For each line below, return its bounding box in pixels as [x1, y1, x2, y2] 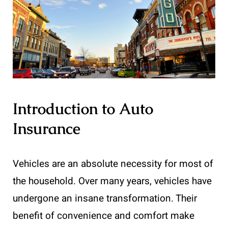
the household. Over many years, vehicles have [13, 174, 212, 188]
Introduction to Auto [13, 98, 153, 119]
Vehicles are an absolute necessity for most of [13, 156, 213, 171]
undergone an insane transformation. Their [13, 191, 197, 206]
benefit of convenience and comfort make [13, 208, 194, 223]
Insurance [13, 118, 80, 138]
